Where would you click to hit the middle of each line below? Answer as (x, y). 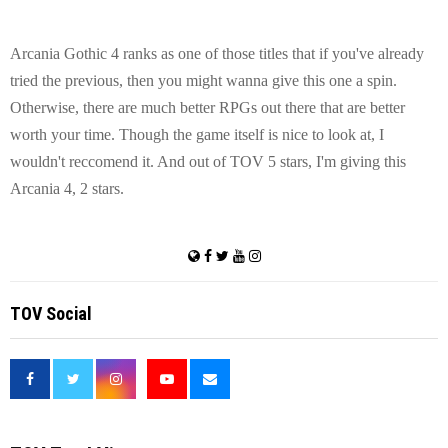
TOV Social (51, 313)
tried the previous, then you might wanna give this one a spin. (203, 80)
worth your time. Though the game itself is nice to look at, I (197, 134)
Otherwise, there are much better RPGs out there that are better (207, 107)
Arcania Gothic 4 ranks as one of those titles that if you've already (217, 53)
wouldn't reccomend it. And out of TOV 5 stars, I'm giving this (208, 161)
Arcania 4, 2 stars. (67, 188)
